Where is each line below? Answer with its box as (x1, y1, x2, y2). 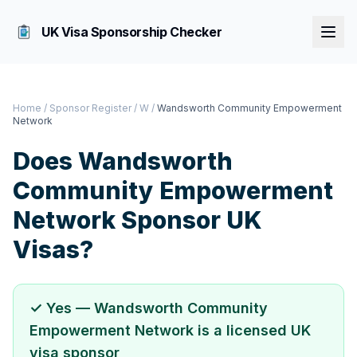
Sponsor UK (116, 206, 262, 234)
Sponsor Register (49, 102, 131, 114)
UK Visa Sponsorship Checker (41, 24, 222, 40)
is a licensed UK (194, 322, 311, 339)
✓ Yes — (29, 300, 94, 316)
